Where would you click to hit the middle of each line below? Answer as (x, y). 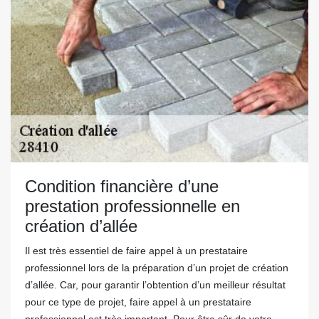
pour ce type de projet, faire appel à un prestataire (138, 302)
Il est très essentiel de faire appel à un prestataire (136, 251)
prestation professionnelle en (132, 206)
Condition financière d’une (122, 186)
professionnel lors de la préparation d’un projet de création (157, 268)
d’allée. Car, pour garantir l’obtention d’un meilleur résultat (155, 285)
